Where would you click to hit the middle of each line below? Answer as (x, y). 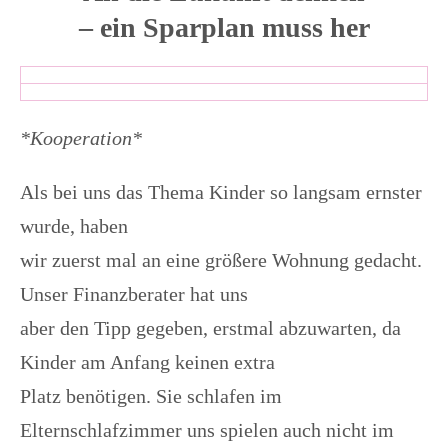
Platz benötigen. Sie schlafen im (151, 396)
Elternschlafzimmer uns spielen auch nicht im (207, 430)
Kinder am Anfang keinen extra (147, 362)
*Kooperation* (81, 138)
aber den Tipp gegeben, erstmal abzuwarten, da (210, 328)
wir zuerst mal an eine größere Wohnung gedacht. (221, 260)
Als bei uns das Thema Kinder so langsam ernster (221, 192)
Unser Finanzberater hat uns (134, 294)
